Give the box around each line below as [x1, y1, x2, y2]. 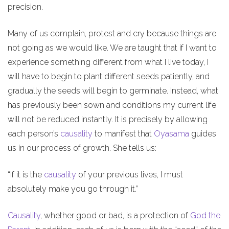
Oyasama [154, 128, 189, 139]
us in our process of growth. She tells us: [8, 143, 156, 153]
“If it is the [8, 169, 44, 179]
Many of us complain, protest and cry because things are [8, 28, 216, 38]
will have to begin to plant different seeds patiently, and [8, 71, 210, 81]
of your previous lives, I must [76, 169, 183, 179]
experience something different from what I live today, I [8, 57, 209, 67]
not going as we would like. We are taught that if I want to [8, 42, 217, 53]
